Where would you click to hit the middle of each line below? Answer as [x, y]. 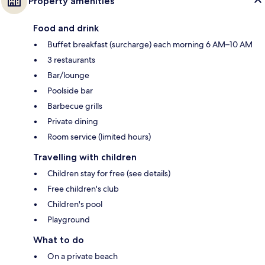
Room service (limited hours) [99, 136]
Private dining [73, 121]
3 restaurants [71, 59]
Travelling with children [85, 157]
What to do [59, 240]
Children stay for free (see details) [109, 173]
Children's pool [75, 204]
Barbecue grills [75, 106]
